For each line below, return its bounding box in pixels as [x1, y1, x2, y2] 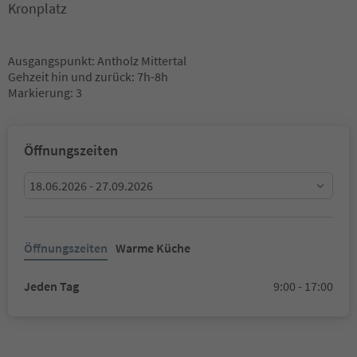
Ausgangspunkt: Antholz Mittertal [8, 53, 186, 69]
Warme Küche [116, 240, 190, 256]
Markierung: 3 [8, 84, 82, 100]
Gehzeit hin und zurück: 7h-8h [8, 69, 168, 84]
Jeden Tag [24, 278, 79, 294]
